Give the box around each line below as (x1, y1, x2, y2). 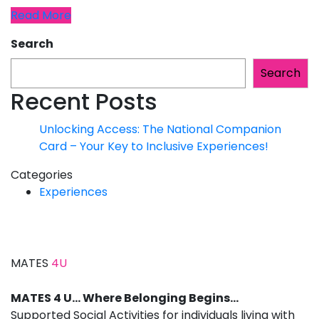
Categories (11, 167, 73, 184)
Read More (11, 7, 71, 24)
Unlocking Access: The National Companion (39, 121, 281, 138)
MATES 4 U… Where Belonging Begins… (11, 290, 239, 307)
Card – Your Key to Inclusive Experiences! (39, 138, 268, 155)
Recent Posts (11, 85, 157, 118)
